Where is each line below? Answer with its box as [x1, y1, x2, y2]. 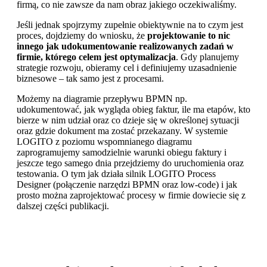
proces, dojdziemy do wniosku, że [17, 30, 147, 41]
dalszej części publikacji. [17, 200, 109, 211]
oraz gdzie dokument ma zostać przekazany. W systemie [17, 125, 228, 136]
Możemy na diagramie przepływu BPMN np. [17, 93, 187, 104]
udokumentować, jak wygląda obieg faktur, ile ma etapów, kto [17, 104, 250, 114]
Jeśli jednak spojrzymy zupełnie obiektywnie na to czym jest [17, 19, 243, 30]
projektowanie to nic [147, 30, 230, 41]
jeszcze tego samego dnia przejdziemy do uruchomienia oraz [17, 157, 244, 168]
